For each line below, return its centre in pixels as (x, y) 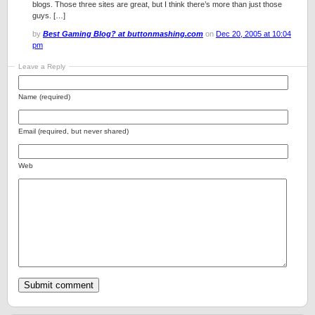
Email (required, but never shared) (73, 131)
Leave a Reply (42, 66)
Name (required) (44, 97)
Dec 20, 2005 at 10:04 (253, 34)
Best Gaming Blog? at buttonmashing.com (123, 34)
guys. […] (49, 15)
